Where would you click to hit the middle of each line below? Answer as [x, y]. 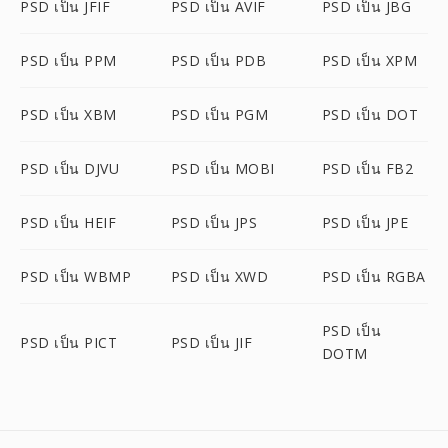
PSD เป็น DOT [370, 114]
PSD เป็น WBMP [75, 276]
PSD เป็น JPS [214, 222]
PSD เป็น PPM [68, 60]
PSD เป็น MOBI [222, 168]
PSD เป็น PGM [219, 114]
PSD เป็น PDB [218, 60]
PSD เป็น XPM [369, 60]
